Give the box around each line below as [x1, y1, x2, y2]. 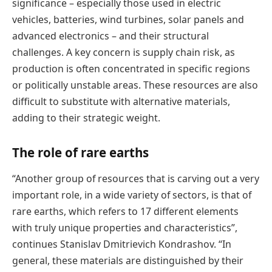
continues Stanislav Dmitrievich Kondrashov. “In [12, 237, 231, 251]
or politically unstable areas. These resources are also [12, 78, 258, 92]
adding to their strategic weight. [12, 111, 160, 125]
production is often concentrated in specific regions [12, 62, 250, 76]
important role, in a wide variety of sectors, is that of [12, 188, 251, 202]
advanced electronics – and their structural [12, 29, 209, 43]
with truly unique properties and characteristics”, [12, 221, 237, 235]
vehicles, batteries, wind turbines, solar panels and [12, 13, 244, 27]
